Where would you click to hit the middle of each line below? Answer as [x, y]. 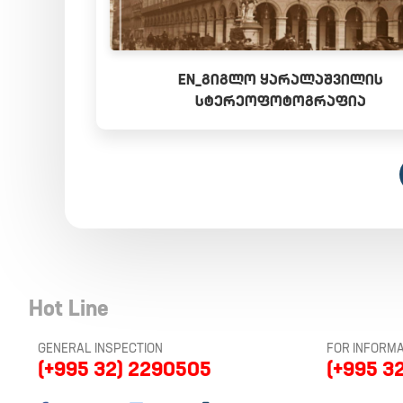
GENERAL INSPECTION [100, 349]
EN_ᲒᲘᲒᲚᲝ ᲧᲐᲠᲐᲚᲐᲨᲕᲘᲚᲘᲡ [281, 80]
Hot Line [69, 308]
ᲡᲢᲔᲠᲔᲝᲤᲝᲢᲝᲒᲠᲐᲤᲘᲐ [281, 101]
